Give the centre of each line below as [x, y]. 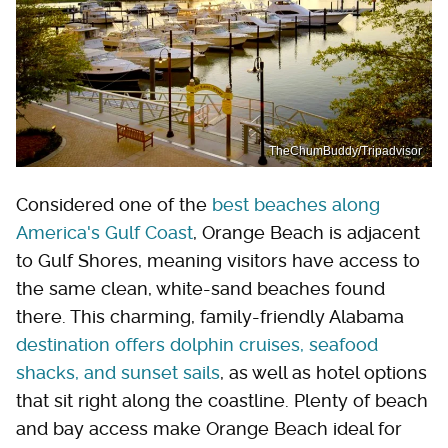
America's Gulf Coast [104, 232]
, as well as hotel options [323, 372]
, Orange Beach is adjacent [306, 232]
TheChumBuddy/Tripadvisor [345, 150]
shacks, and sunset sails [118, 372]
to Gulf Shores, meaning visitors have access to [218, 260]
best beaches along [296, 204]
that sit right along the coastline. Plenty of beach [222, 400]
